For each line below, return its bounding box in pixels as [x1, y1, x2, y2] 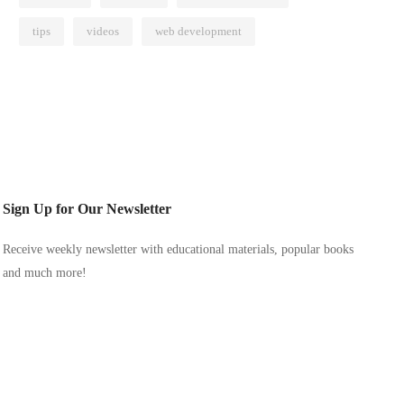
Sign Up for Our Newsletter [3, 201, 172, 216]
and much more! [3, 266, 87, 280]
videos [87, 24, 119, 38]
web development [155, 24, 242, 38]
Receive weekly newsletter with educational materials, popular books [3, 243, 354, 256]
